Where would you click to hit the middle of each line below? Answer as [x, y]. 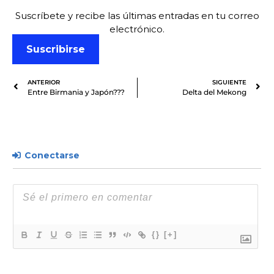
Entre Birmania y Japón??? [76, 92]
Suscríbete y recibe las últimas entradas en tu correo [137, 15]
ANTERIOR [44, 82]
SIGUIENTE [229, 82]
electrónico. [137, 29]
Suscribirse [56, 49]
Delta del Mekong [214, 92]
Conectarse [51, 155]
